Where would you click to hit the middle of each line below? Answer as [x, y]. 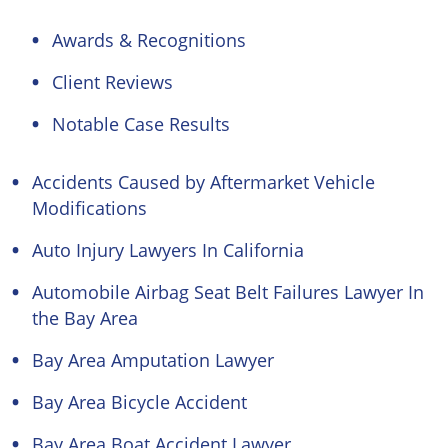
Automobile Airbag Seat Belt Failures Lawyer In [228, 292]
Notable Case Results [141, 124]
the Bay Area [85, 318]
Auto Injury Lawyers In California [168, 250]
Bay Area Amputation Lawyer [153, 360]
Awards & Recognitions [149, 40]
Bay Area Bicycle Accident [139, 402]
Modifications [89, 208]
